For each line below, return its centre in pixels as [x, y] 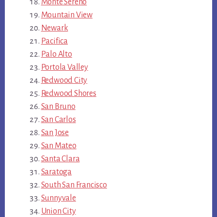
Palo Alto [56, 54]
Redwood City [64, 81]
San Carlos [58, 120]
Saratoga [56, 172]
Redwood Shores [69, 94]
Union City [58, 211]
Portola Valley [64, 68]
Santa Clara [60, 159]
